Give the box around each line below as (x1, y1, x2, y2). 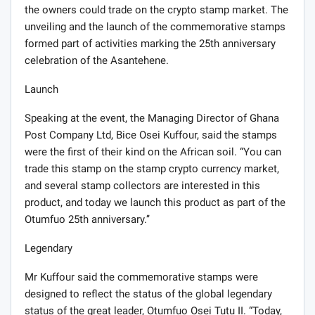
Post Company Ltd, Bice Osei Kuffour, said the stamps (25, 129, 277, 142)
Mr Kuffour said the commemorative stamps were (25, 271, 258, 284)
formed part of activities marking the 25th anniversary (25, 37, 276, 51)
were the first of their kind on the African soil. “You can (25, 146, 281, 159)
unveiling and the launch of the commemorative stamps (25, 20, 285, 34)
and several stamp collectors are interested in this (25, 179, 260, 193)
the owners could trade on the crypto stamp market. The (25, 4, 288, 17)
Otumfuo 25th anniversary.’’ (25, 213, 150, 226)
